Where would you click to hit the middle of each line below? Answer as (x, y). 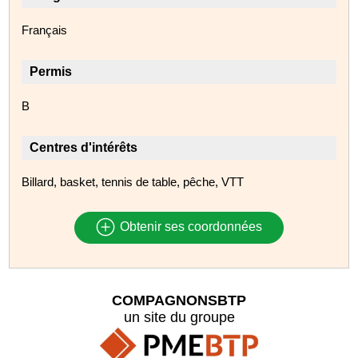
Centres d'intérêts (84, 147)
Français (45, 30)
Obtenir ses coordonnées (189, 227)
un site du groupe (179, 317)
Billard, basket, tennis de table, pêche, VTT (133, 181)
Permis (51, 71)
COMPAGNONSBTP (179, 300)
